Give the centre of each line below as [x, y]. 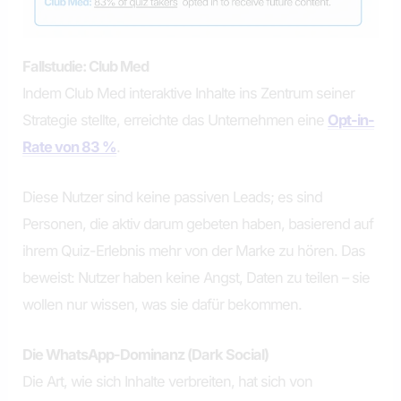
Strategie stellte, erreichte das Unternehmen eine [175, 119]
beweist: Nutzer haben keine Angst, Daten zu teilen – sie [196, 278]
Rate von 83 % [70, 146]
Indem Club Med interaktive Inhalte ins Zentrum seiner [189, 93]
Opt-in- [351, 119]
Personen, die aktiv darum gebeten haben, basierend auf [198, 224]
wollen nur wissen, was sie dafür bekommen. [162, 305]
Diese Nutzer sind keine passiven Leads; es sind [173, 197]
